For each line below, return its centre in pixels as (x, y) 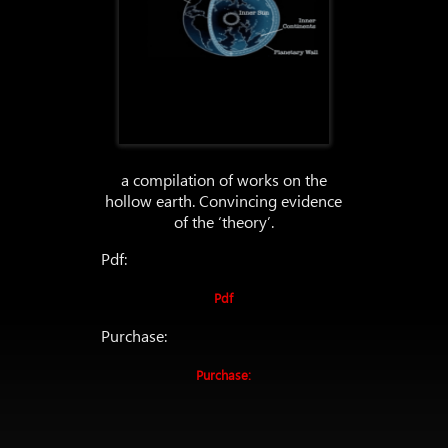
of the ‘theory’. (223, 221)
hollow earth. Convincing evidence (224, 200)
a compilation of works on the (223, 179)
